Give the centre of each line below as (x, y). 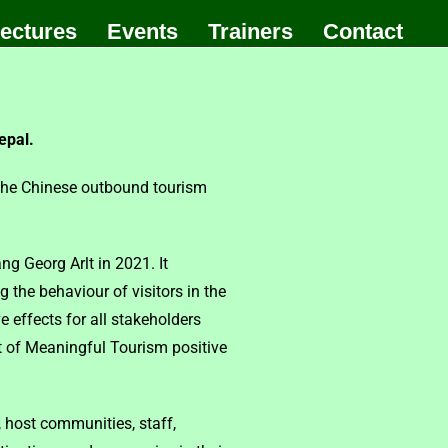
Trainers (250, 31)
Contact (363, 31)
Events (142, 31)
